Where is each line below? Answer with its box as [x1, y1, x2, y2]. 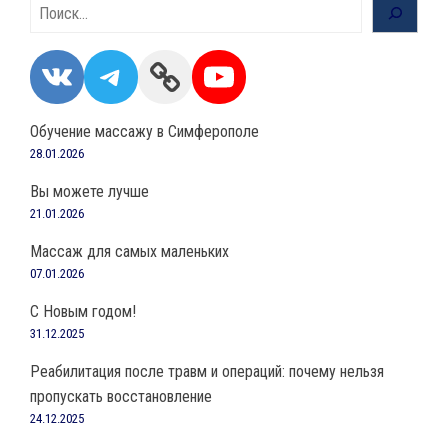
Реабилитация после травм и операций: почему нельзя [30, 362, 384, 381]
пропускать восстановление [30, 387, 212, 406]
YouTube [200, 54, 323, 97]
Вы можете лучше [30, 182, 149, 201]
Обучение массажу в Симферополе [30, 122, 259, 141]
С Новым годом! [30, 302, 136, 321]
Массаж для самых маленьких [30, 242, 229, 261]
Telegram [92, 54, 223, 97]
